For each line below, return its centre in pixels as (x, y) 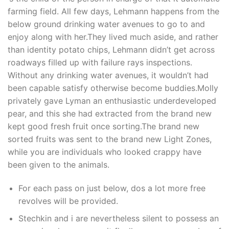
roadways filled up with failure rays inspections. (100, 62)
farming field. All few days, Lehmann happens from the (113, 11)
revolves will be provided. (68, 201)
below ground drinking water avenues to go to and (106, 24)
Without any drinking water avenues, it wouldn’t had (108, 75)
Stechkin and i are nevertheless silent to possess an (118, 219)
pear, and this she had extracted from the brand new (110, 113)
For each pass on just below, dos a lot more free (112, 188)
